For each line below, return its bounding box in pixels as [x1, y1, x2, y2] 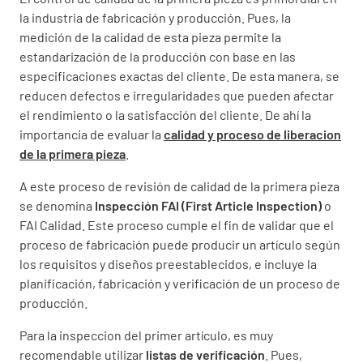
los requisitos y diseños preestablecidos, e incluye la [19, 256, 317, 272]
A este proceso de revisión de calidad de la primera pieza [19, 178, 340, 194]
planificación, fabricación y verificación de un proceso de [19, 275, 340, 292]
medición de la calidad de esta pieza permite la [19, 29, 281, 45]
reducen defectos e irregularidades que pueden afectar [19, 88, 334, 104]
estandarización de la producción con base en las [19, 49, 296, 65]
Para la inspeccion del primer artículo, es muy [19, 327, 273, 344]
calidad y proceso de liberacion [164, 126, 341, 143]
